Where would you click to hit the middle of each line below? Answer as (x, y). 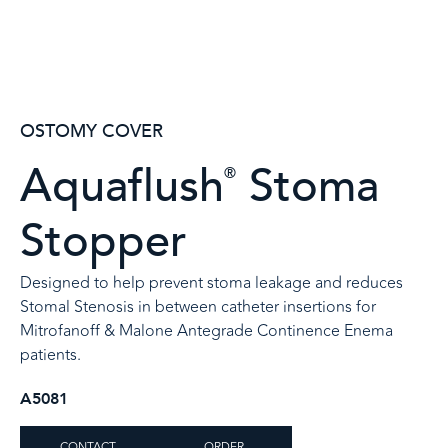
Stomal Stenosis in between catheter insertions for (198, 307)
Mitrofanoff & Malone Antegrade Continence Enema (206, 331)
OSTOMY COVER (91, 132)
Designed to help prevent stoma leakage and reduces (211, 283)
